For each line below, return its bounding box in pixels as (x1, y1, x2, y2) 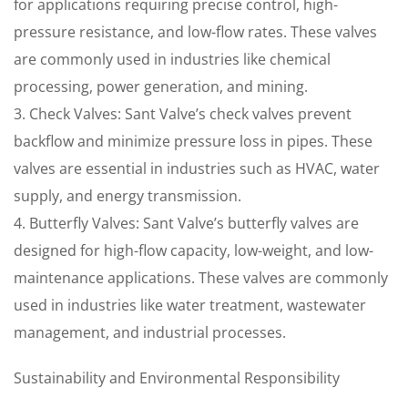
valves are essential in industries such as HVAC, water (14, 158, 380, 178)
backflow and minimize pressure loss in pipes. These (14, 131, 372, 151)
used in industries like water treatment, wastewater (14, 295, 366, 315)
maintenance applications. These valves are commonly (14, 268, 388, 288)
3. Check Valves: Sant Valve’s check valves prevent (14, 104, 352, 124)
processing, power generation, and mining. (14, 76, 308, 97)
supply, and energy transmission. (14, 186, 241, 206)
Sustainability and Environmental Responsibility (14, 368, 340, 388)
